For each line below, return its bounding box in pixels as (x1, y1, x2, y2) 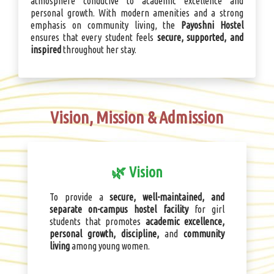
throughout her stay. (61, 44, 136, 56)
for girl (188, 204, 225, 215)
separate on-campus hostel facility (50, 204, 188, 215)
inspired (31, 44, 61, 56)
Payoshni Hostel (181, 20, 244, 31)
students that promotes (50, 216, 146, 228)
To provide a (50, 191, 110, 203)
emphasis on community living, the (31, 20, 182, 31)
